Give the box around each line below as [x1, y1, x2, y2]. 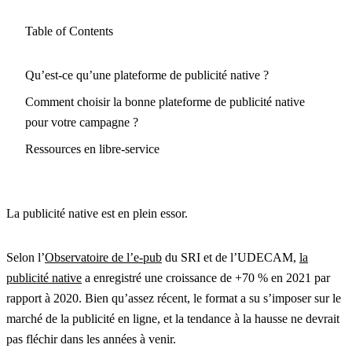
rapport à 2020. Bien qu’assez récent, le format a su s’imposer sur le [6, 291, 341, 306]
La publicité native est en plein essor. [6, 207, 188, 221]
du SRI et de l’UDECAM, [162, 251, 299, 265]
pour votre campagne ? [25, 115, 138, 130]
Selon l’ [6, 251, 45, 265]
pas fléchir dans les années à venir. [6, 332, 176, 346]
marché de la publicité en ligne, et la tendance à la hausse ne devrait [6, 312, 339, 326]
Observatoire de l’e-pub [45, 251, 162, 265]
